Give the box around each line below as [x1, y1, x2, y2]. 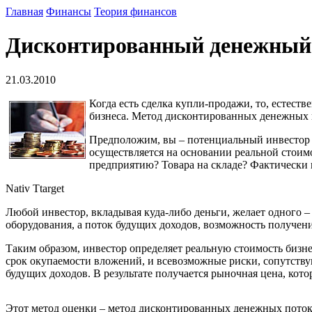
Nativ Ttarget [6, 182, 64, 194]
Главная [6, 6, 43, 17]
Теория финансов [94, 6, 177, 17]
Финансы [46, 6, 91, 17]
